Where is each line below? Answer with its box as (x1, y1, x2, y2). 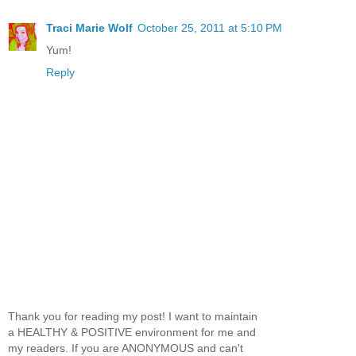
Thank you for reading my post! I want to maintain (8, 310, 257, 323)
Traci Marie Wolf (46, 21, 133, 34)
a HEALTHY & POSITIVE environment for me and (8, 326, 256, 339)
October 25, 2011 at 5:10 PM (137, 21, 282, 34)
